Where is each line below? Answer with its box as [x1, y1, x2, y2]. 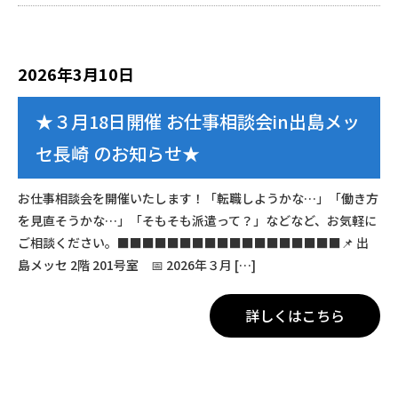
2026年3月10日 [17, 62, 134, 86]
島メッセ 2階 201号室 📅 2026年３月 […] [17, 256, 256, 275]
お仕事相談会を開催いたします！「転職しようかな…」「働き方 [17, 189, 378, 208]
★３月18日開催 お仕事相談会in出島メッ [35, 108, 360, 135]
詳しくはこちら [245, 305, 346, 327]
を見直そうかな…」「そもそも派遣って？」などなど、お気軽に [17, 211, 377, 230]
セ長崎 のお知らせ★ [35, 140, 200, 167]
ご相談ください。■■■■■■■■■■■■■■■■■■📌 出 [17, 234, 369, 252]
